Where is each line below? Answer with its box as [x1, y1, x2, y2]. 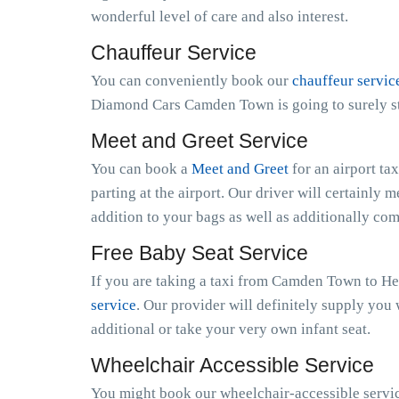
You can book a [91, 160, 191, 177]
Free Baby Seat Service [91, 241, 308, 265]
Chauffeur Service [91, 41, 256, 64]
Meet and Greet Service [91, 129, 308, 152]
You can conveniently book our [91, 72, 292, 89]
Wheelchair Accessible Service [91, 354, 374, 377]
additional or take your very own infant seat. [91, 321, 370, 338]
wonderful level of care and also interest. [91, 8, 348, 25]
